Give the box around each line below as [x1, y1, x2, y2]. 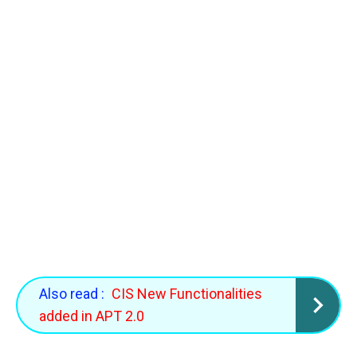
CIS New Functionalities [112, 284, 262, 302]
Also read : [39, 284, 104, 302]
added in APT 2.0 [39, 307, 144, 324]
